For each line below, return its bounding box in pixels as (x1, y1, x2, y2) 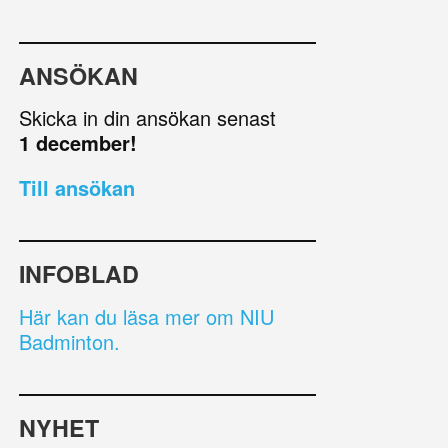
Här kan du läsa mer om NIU (19, 301, 274, 331)
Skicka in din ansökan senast (19, 103, 276, 133)
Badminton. (19, 326, 120, 356)
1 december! (19, 128, 137, 158)
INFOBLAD (19, 257, 139, 291)
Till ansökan (19, 173, 135, 203)
